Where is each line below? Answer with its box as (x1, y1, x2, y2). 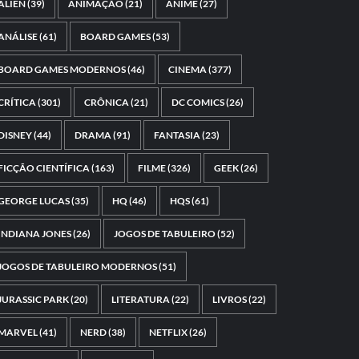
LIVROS (212, 292, 247, 305)
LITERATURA (111, 292, 170, 305)
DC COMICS (171, 95, 224, 108)
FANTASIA (153, 128, 200, 141)
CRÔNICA (83, 95, 129, 108)
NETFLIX (148, 325, 188, 338)
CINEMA (167, 63, 207, 75)
